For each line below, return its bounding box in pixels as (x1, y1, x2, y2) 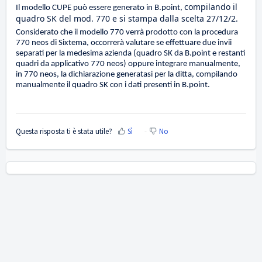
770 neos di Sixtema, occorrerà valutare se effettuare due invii (16, 39, 232, 48)
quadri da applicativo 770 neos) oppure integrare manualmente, (16, 60, 240, 69)
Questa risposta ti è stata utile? (16, 126, 112, 136)
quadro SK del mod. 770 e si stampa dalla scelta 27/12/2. (16, 13, 238, 25)
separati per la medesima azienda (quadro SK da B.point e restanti (16, 49, 245, 58)
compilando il (184, 1, 237, 13)
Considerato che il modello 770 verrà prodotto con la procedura (16, 28, 238, 37)
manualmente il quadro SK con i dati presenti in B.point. (16, 81, 210, 90)
